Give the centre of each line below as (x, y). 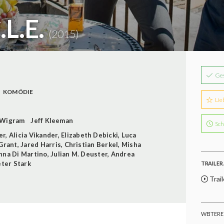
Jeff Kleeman (52, 120)
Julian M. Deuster (79, 154)
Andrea (123, 154)
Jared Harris (41, 144)
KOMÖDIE (18, 91)
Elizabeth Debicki (90, 135)
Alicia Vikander (33, 135)
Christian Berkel (91, 144)
